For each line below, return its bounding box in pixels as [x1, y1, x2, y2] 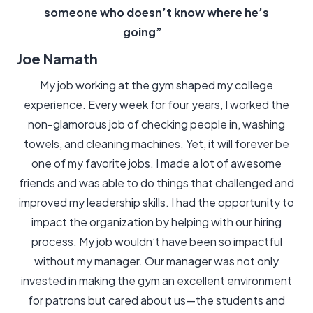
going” [123, 24, 162, 39]
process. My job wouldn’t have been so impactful [31, 234, 282, 249]
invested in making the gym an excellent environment [21, 273, 292, 288]
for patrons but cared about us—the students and [28, 293, 285, 307]
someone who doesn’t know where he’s [44, 5, 269, 20]
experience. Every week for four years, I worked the [24, 97, 289, 112]
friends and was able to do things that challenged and [19, 175, 294, 190]
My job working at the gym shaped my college [40, 78, 273, 92]
